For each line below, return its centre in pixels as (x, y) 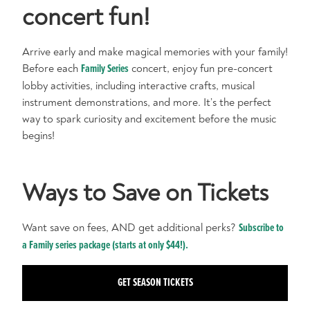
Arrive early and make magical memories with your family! (155, 52)
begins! (38, 135)
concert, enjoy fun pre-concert (201, 68)
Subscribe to (261, 228)
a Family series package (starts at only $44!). (105, 245)
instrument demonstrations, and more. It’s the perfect (147, 102)
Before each (52, 68)
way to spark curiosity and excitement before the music (149, 119)
